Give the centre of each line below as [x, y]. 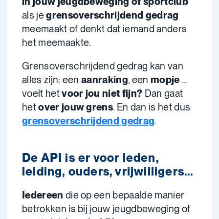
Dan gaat [163, 93]
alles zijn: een [52, 80]
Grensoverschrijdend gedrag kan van [103, 66]
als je [34, 15]
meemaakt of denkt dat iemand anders [105, 29]
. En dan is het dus [152, 107]
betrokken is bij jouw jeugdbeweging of [106, 209]
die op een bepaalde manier [124, 195]
